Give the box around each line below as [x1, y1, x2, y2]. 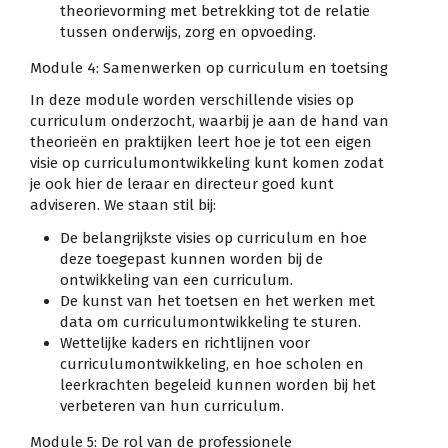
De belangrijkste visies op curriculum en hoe [60, 228, 367, 247]
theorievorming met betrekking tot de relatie [60, 2, 370, 21]
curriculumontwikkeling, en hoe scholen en [60, 354, 364, 373]
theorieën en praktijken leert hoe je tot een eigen [30, 133, 372, 152]
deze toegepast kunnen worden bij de [60, 249, 323, 268]
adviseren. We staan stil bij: [30, 196, 216, 215]
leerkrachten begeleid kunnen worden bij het [60, 375, 376, 394]
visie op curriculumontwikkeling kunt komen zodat [30, 154, 384, 173]
